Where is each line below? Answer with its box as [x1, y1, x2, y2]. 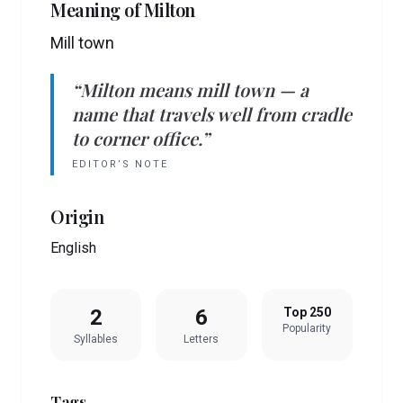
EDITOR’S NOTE [72, 158, 168, 170]
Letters [184, 333, 219, 345]
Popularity [282, 322, 332, 335]
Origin [50, 204, 103, 228]
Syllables [74, 333, 119, 345]
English [50, 239, 96, 256]
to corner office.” [72, 126, 210, 150]
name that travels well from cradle [72, 102, 352, 126]
